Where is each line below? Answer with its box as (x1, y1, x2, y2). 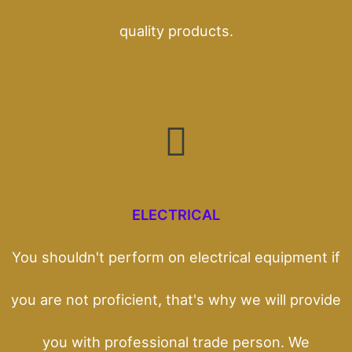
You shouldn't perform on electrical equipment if (12, 247, 340, 266)
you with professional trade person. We (42, 332, 310, 350)
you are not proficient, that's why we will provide (11, 290, 341, 308)
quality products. (119, 21, 233, 39)
